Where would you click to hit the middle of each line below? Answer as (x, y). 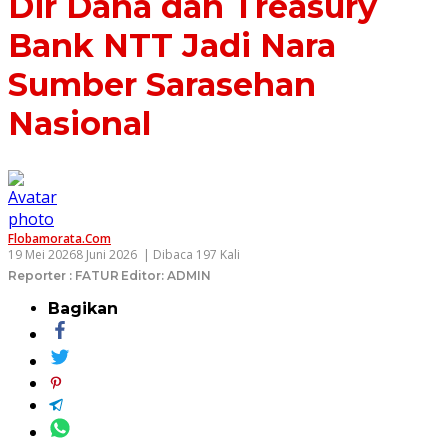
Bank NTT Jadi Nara (172, 45)
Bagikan (83, 308)
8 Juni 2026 (106, 254)
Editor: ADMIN (166, 275)
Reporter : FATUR (63, 275)
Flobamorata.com (59, 238)
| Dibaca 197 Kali (191, 254)
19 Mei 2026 (42, 254)
